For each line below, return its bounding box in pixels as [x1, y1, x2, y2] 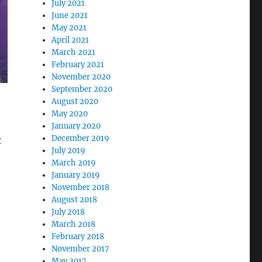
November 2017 [51, 244, 110, 254]
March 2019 [51, 158, 96, 168]
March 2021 [51, 47, 96, 57]
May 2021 [51, 23, 87, 33]
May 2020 [51, 109, 88, 119]
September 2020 [51, 84, 113, 94]
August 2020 [51, 96, 99, 106]
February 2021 [51, 60, 105, 70]
